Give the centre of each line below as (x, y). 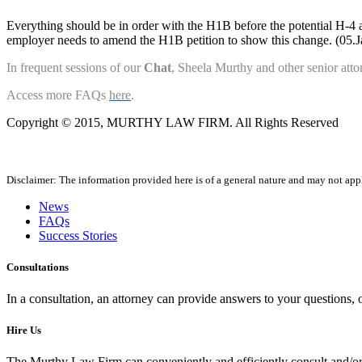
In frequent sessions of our (75, 67)
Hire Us (24, 330)
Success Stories (78, 235)
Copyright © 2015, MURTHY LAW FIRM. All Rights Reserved (173, 122)
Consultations (38, 267)
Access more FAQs (58, 95)
